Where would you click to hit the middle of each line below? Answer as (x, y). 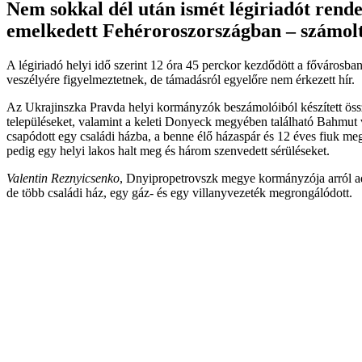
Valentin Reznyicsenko (63, 178)
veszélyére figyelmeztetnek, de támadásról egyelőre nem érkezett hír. (181, 79)
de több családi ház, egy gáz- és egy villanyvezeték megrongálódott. (179, 192)
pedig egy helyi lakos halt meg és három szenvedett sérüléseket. (168, 150)
